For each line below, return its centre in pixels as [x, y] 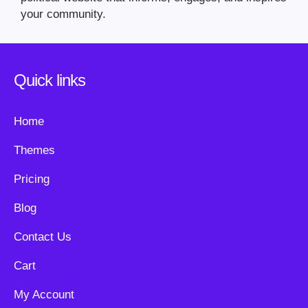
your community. [63, 14]
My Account [44, 295]
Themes [34, 151]
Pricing [32, 179]
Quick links [49, 80]
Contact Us [43, 237]
